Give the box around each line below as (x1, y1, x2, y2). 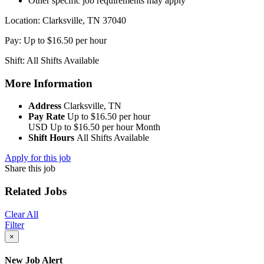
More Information (5, 77, 93, 90)
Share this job (5, 163, 55, 174)
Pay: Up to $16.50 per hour (5, 35, 107, 45)
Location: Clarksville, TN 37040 (5, 15, 126, 25)
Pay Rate (28, 111, 67, 122)
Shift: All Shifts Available (5, 55, 99, 65)
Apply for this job (5, 153, 71, 163)
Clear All (5, 209, 38, 219)
